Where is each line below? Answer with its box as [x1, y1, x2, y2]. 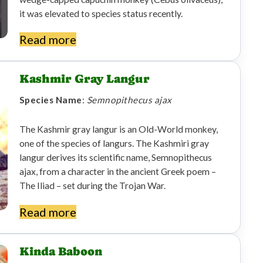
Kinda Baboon [19, 244, 102, 258]
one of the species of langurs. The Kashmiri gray [19, 138, 209, 149]
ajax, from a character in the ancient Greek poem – [19, 166, 216, 177]
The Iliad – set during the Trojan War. [19, 180, 166, 191]
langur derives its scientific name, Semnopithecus [19, 152, 212, 163]
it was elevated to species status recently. [19, 8, 183, 19]
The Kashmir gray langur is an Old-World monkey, [19, 124, 218, 135]
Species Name [19, 95, 82, 106]
